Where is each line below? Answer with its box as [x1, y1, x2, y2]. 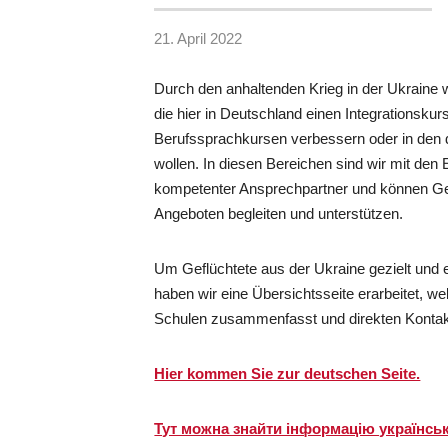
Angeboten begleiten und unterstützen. [154, 204, 404, 222]
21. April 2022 [154, 29, 243, 47]
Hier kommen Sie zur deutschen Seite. [154, 364, 421, 382]
